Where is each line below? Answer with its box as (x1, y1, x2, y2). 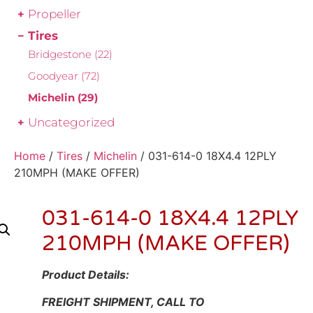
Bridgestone (28, 48, 94, 61)
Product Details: (42, 268, 129, 282)
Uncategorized (28, 115, 115, 130)
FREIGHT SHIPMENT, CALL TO (42, 294, 205, 309)
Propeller (28, 7, 81, 22)
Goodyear (28, 69, 81, 83)
